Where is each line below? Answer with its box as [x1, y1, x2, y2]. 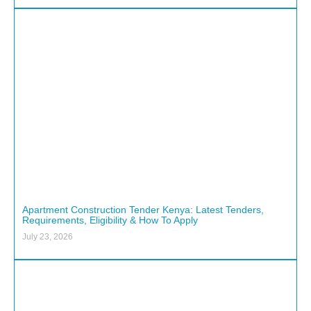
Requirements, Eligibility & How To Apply [22, 215, 198, 226]
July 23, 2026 [22, 232, 73, 242]
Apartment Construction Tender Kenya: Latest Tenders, [22, 204, 264, 216]
